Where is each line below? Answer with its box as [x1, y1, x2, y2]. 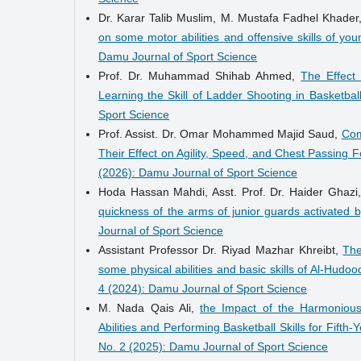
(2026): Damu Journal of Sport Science [98, 165, 297, 179]
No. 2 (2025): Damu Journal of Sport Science [98, 339, 328, 353]
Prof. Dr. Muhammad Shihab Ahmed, [98, 68, 301, 82]
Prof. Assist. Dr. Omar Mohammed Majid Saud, [98, 127, 342, 140]
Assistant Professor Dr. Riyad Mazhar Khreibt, [98, 243, 343, 256]
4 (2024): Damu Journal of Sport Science [98, 281, 307, 295]
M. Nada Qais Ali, [98, 301, 201, 314]
